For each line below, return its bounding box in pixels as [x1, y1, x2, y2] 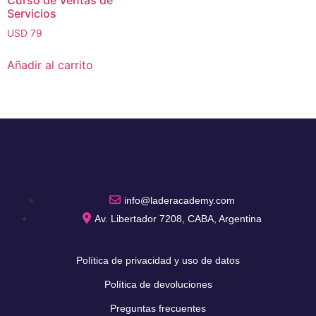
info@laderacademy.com [123, 194, 235, 206]
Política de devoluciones [104, 278, 212, 290]
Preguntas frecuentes [110, 302, 206, 314]
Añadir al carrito [7, 57, 93, 72]
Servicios [7, 6, 56, 21]
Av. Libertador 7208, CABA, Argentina [94, 212, 262, 224]
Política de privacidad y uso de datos [76, 254, 240, 266]
